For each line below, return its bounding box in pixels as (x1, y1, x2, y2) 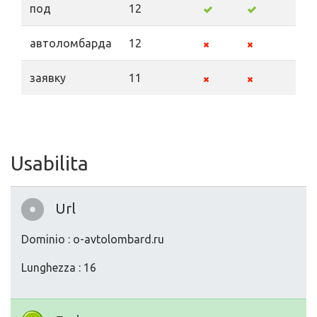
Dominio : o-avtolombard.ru (21, 233, 164, 246)
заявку (30, 71, 66, 85)
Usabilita (11, 152, 88, 175)
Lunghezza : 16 (21, 261, 96, 275)
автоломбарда (30, 37, 112, 50)
